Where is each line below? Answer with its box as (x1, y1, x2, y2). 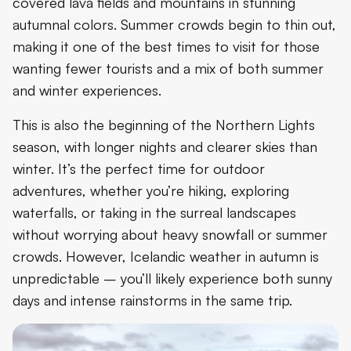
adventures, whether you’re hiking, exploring (13, 182, 289, 200)
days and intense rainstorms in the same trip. (13, 291, 292, 309)
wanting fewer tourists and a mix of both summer (13, 60, 324, 78)
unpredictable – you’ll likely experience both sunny (13, 270, 332, 288)
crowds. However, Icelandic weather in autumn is (13, 248, 319, 266)
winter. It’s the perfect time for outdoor (13, 160, 265, 178)
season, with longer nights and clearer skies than (13, 138, 317, 156)
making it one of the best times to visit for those (13, 38, 320, 56)
